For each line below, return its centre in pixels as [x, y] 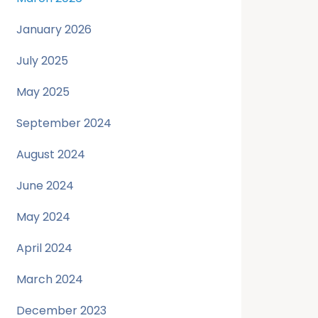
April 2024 [44, 248]
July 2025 [42, 61]
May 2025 [43, 92]
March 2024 [49, 279]
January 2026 [54, 29]
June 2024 [45, 186]
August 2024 [50, 154]
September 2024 [64, 123]
